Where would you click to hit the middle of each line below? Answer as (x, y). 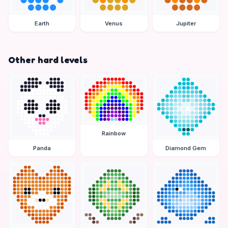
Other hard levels (48, 59)
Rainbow (114, 134)
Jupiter (186, 23)
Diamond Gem (186, 148)
